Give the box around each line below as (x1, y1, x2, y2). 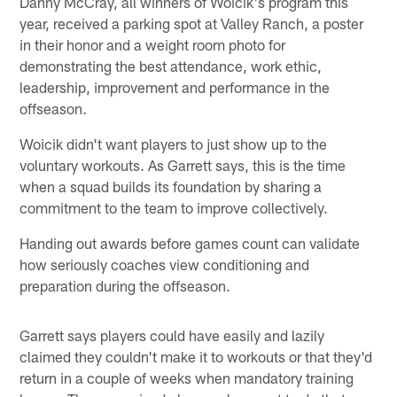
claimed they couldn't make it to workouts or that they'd (19, 346, 373, 365)
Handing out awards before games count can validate (19, 233, 361, 252)
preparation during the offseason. (19, 276, 231, 294)
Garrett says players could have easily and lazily (19, 325, 325, 344)
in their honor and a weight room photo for (19, 35, 286, 53)
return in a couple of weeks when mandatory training (19, 368, 354, 386)
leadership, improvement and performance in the (19, 77, 331, 96)
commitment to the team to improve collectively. (19, 198, 329, 216)
